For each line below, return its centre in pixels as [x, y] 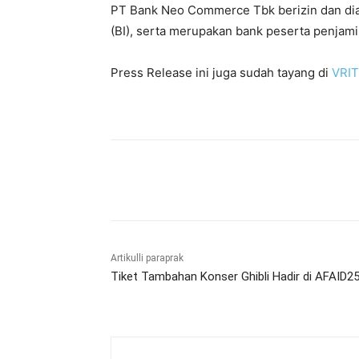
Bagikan [166, 181]
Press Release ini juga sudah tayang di [221, 73]
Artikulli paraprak [147, 258]
